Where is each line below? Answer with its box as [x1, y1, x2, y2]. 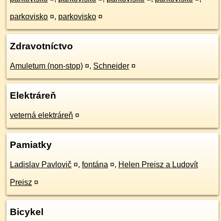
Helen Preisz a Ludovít [118, 160, 198, 169]
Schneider [93, 62, 129, 70]
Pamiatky [10, 140, 52, 150]
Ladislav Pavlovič [10, 160, 72, 169]
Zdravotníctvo [10, 41, 73, 51]
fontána [82, 160, 108, 169]
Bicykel [10, 207, 43, 217]
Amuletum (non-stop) [10, 62, 83, 70]
